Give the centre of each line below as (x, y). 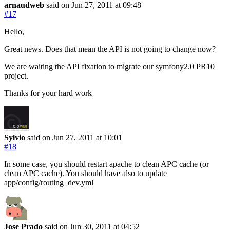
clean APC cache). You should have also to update (85, 173)
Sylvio (15, 137)
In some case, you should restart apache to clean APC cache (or (107, 164)
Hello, (14, 31)
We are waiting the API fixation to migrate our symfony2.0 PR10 (109, 66)
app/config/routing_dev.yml (49, 182)
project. (16, 75)
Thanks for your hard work (48, 93)
